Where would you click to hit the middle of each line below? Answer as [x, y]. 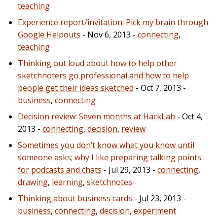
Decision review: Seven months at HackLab [96, 116]
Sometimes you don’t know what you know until [106, 145]
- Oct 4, [189, 116]
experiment [155, 210]
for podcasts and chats [60, 169]
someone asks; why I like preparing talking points [110, 157]
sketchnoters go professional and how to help [103, 75]
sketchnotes [110, 182]
